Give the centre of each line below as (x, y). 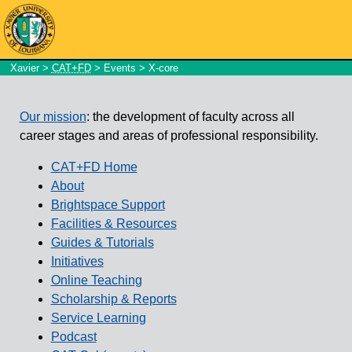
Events (119, 68)
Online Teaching (96, 280)
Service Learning (98, 317)
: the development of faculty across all (190, 116)
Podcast (73, 336)
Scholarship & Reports (114, 299)
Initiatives (77, 261)
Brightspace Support (108, 204)
